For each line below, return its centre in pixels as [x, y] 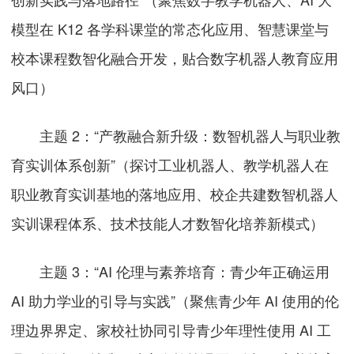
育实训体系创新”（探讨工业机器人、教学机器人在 [170, 165]
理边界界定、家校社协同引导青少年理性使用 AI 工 [171, 330]
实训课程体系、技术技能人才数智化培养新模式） [168, 223]
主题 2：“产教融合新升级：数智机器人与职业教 [176, 136]
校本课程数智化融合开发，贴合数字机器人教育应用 [175, 58]
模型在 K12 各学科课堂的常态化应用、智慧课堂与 [170, 29]
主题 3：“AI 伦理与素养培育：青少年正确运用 [171, 271]
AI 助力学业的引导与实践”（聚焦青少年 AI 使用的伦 [175, 301]
